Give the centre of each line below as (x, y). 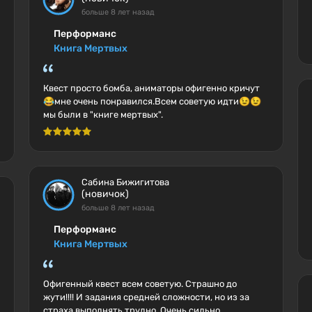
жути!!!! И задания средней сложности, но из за (146, 297)
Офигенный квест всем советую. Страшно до (140, 284)
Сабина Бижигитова (125, 182)
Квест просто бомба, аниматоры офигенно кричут (151, 88)
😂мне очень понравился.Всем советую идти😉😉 (152, 101)
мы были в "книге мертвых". (103, 115)
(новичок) (105, 194)
